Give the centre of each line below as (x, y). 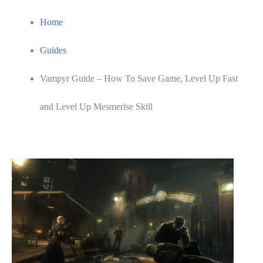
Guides (53, 50)
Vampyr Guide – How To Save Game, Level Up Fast (139, 78)
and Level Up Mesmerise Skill (96, 106)
